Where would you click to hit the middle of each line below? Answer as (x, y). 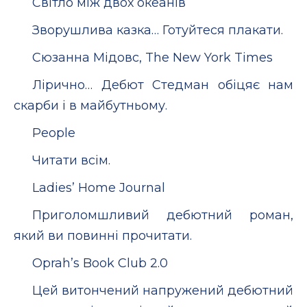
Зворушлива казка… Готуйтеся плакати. (158, 30)
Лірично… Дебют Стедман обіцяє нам (163, 85)
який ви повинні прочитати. (103, 235)
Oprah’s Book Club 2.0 (100, 263)
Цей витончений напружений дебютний (163, 290)
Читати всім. (71, 160)
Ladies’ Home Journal (99, 187)
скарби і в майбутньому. (90, 105)
